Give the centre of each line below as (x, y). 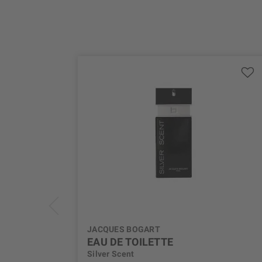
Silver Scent (111, 254)
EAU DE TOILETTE (130, 242)
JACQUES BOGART (124, 230)
